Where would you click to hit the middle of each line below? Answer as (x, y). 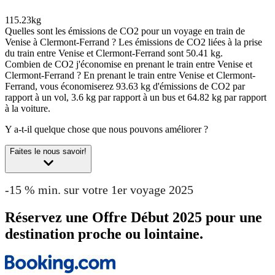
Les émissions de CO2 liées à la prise (190, 42)
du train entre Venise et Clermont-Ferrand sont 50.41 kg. (114, 53)
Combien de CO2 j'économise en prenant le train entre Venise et (129, 64)
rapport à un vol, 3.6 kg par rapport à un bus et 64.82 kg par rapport (136, 97)
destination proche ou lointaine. (104, 234)
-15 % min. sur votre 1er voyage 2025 (99, 190)
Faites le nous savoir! (48, 151)
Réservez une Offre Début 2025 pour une (134, 218)
